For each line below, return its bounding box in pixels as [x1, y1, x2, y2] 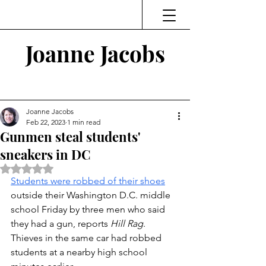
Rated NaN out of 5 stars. [26, 163, 121, 173]
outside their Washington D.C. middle [11, 189, 173, 201]
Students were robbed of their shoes [11, 175, 165, 186]
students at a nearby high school [11, 246, 150, 258]
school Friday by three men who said [11, 204, 167, 215]
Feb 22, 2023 [26, 118, 65, 126]
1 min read [67, 118, 100, 126]
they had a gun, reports [11, 218, 110, 229]
